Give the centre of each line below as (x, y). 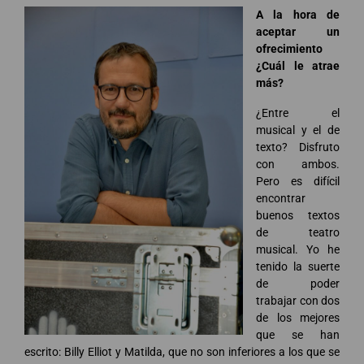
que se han (298, 334)
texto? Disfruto (298, 147)
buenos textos (298, 215)
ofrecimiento (289, 48)
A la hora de (298, 14)
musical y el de (298, 130)
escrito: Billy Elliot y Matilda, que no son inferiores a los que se (182, 351)
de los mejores (298, 317)
